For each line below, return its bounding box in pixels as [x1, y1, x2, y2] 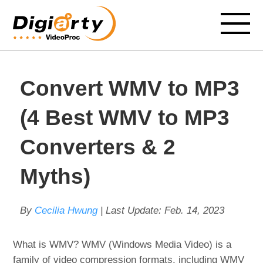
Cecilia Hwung [34, 205, 97, 216]
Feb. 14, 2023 [164, 205, 224, 216]
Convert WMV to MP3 [19, 76, 240, 100]
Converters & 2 [19, 135, 176, 159]
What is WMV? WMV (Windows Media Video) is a [13, 239, 232, 250]
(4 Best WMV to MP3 [19, 106, 230, 130]
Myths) [19, 164, 90, 188]
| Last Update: [97, 205, 164, 216]
